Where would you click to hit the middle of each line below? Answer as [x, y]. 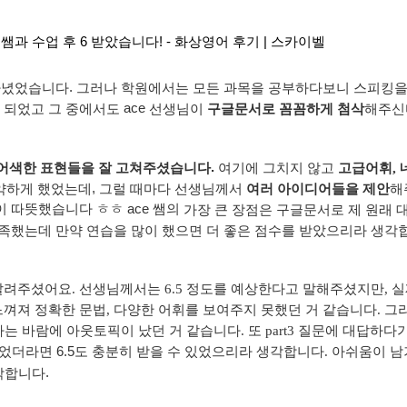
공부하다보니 [309, 88]
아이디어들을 [318, 189]
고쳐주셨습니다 [163, 168]
